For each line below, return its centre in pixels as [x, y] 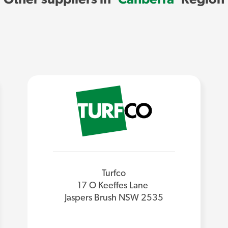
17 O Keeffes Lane [114, 186]
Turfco [114, 174]
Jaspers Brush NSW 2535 [114, 198]
